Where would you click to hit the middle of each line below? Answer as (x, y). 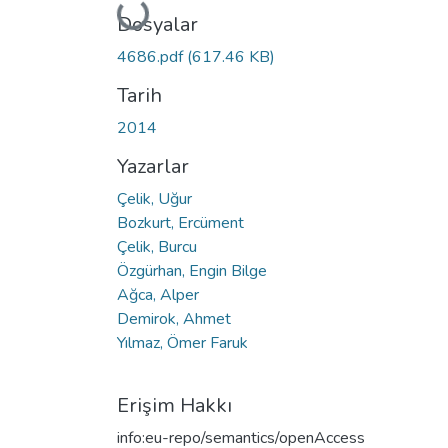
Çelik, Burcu (157, 246)
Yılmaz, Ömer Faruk (182, 342)
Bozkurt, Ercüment (180, 222)
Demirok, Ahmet (174, 318)
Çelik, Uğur (154, 198)
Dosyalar (157, 24)
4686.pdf (152, 56)
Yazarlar (153, 166)
